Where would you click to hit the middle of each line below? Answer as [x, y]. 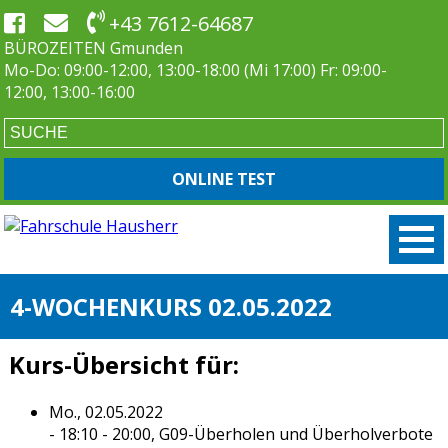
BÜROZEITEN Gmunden [93, 48]
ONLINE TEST [224, 179]
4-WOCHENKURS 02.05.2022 [171, 307]
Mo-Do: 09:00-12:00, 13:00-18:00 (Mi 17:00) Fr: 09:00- [195, 70]
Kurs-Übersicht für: [123, 365]
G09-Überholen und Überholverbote [295, 434]
